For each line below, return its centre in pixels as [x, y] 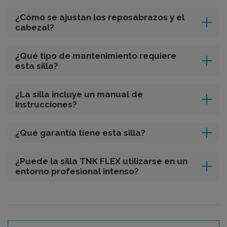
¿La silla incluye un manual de [79, 94]
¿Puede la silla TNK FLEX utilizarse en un [101, 161]
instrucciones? [46, 104]
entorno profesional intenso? [77, 171]
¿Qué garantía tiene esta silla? [80, 133]
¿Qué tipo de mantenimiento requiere [96, 55]
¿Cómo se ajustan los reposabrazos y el [100, 17]
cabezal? [35, 27]
